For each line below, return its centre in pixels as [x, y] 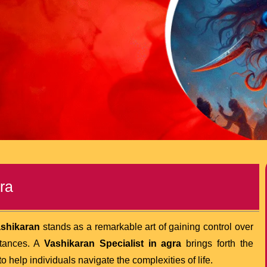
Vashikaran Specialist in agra [113, 243]
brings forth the [217, 243]
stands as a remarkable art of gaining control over [147, 226]
